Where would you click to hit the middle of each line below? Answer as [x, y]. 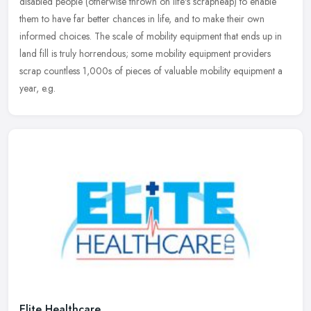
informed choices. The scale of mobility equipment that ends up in [151, 36]
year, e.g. [37, 88]
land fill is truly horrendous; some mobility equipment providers [145, 53]
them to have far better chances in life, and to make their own [142, 18]
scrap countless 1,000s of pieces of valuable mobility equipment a [151, 70]
